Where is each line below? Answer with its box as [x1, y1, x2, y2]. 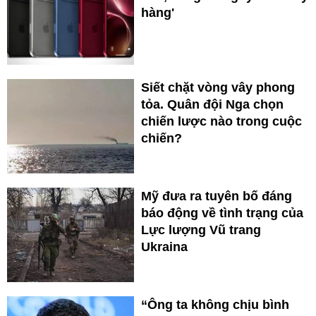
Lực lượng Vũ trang [141, 223, 261, 238]
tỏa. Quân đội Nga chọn [141, 97, 284, 112]
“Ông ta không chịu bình [141, 298, 289, 312]
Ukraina [141, 240, 188, 255]
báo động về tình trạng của [141, 206, 303, 221]
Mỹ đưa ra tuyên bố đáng [141, 189, 292, 204]
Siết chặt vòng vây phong [141, 80, 295, 95]
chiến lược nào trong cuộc [141, 114, 302, 129]
